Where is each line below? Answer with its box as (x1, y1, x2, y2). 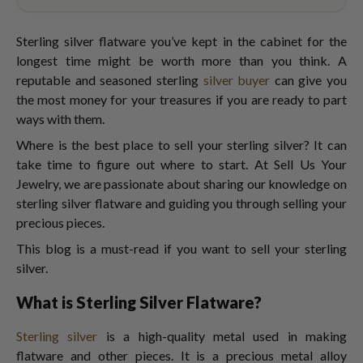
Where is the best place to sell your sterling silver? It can (16, 137, 347, 152)
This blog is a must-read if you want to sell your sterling (16, 241, 347, 256)
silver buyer (203, 72, 271, 88)
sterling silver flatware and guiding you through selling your (16, 195, 347, 211)
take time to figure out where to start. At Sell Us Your (16, 156, 347, 172)
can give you (270, 72, 347, 88)
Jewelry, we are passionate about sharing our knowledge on (16, 176, 347, 191)
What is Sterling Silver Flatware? (16, 293, 265, 312)
